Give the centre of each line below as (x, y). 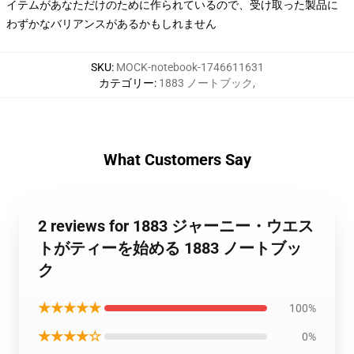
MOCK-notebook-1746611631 (190, 67)
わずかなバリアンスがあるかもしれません (111, 24)
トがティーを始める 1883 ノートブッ (170, 248)
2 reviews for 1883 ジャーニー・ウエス (176, 226)
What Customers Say (177, 160)
